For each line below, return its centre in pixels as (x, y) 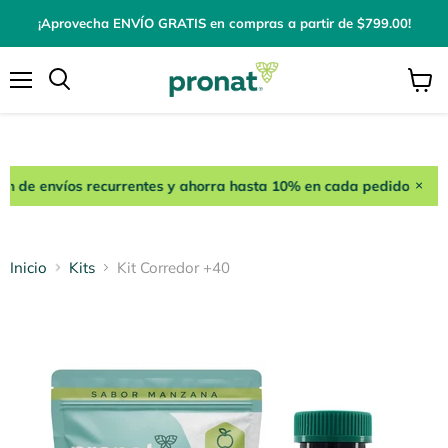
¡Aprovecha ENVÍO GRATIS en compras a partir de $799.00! (224, 23)
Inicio (28, 268)
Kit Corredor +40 (173, 268)
